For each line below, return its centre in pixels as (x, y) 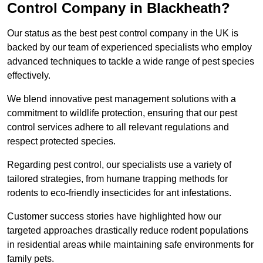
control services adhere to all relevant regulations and (118, 127)
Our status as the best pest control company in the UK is (123, 33)
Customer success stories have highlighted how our (114, 217)
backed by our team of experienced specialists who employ (129, 48)
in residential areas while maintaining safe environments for (130, 245)
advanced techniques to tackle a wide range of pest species (131, 62)
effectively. (30, 76)
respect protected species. (61, 141)
